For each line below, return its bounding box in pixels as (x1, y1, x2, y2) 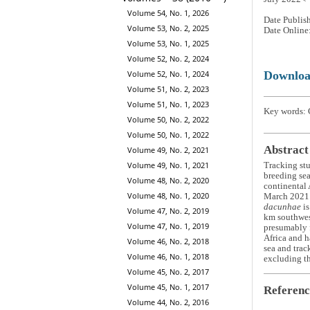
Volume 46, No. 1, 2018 (127, 251, 209, 262)
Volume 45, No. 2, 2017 (127, 266, 209, 277)
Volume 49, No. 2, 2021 (127, 145, 209, 156)
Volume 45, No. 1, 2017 (127, 282, 209, 293)
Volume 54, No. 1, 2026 (127, 8, 209, 19)
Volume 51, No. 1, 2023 (127, 99, 209, 110)
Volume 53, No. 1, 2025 (127, 38, 209, 49)
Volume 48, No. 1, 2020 (127, 190, 209, 201)
